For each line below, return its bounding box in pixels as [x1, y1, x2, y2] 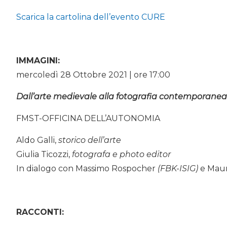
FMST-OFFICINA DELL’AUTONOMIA [16, 113, 160, 123]
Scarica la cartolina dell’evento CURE [16, 12, 165, 22]
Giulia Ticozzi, [16, 149, 72, 159]
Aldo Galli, [16, 135, 58, 145]
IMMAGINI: [16, 55, 60, 65]
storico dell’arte [58, 135, 121, 145]
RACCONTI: [16, 207, 64, 217]
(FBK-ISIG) [158, 163, 198, 173]
